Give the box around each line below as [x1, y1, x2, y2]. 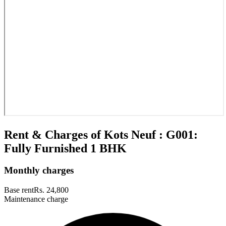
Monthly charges [4, 165, 74, 176]
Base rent [4, 186, 34, 195]
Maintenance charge [4, 195, 68, 204]
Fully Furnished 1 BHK [4, 141, 127, 155]
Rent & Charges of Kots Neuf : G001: [4, 128, 198, 141]
